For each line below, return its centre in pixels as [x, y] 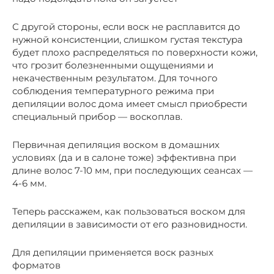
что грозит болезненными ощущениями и [113, 65]
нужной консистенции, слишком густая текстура [128, 39]
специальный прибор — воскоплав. [97, 116]
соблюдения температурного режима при [113, 91]
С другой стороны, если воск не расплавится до [126, 26]
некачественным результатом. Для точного [115, 78]
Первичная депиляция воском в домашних [116, 144]
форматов [36, 265]
